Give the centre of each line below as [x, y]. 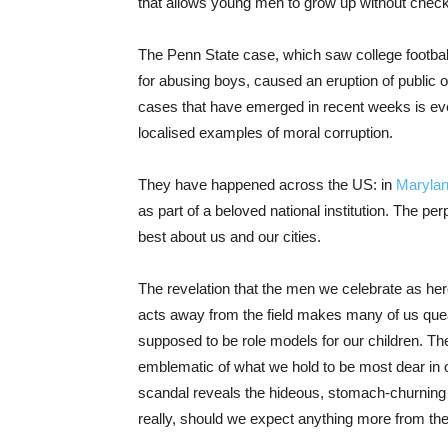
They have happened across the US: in [267, 185]
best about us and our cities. [229, 237]
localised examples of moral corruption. [265, 133]
